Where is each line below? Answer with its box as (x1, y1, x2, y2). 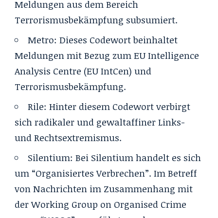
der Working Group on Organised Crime (15, 198, 186, 211)
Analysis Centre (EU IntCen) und (15, 64, 151, 77)
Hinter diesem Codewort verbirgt (49, 100, 190, 113)
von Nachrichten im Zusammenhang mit (15, 182, 193, 195)
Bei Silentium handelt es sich (75, 151, 201, 164)
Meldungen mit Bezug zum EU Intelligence (15, 49, 199, 62)
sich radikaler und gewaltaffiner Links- (15, 115, 185, 128)
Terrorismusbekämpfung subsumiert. (15, 13, 178, 26)
